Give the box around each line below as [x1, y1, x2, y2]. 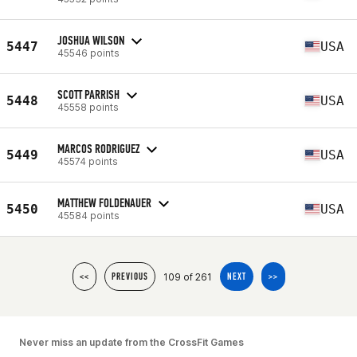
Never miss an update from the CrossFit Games [19, 336, 244, 348]
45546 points [57, 46, 120, 59]
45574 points [57, 155, 118, 167]
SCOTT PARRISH [57, 86, 120, 102]
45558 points [57, 100, 119, 113]
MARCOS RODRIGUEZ [57, 140, 139, 156]
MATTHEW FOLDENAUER [57, 194, 151, 210]
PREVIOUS [111, 271, 148, 282]
